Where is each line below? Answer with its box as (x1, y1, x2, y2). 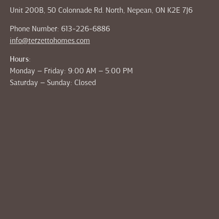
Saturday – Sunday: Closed (10, 79, 96, 88)
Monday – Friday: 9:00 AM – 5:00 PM (10, 67, 133, 76)
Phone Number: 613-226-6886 (10, 25, 112, 33)
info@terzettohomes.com (10, 37, 90, 45)
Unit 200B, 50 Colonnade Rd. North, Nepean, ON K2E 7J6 (10, 6, 193, 15)
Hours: (10, 56, 31, 64)
